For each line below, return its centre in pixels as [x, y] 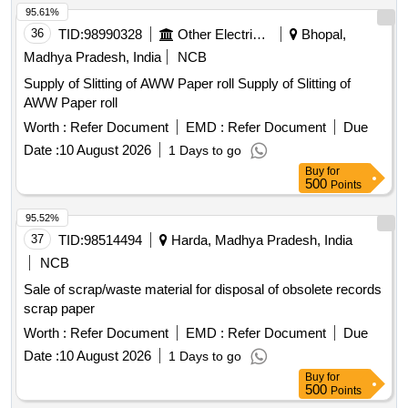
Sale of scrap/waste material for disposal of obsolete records [203, 290]
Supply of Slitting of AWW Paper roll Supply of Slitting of [131, 84]
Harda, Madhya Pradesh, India [260, 240]
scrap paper [59, 309]
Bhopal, [322, 35]
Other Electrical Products [259, 35]
